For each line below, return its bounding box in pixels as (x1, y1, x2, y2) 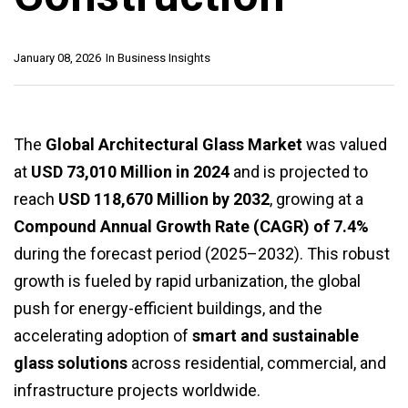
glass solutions (14, 353, 127, 373)
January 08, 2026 (14, 51, 101, 66)
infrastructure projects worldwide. (14, 381, 260, 401)
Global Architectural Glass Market (46, 135, 302, 155)
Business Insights (117, 51, 210, 66)
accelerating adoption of (14, 326, 192, 346)
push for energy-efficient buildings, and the (14, 299, 322, 319)
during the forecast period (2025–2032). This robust (14, 244, 390, 264)
